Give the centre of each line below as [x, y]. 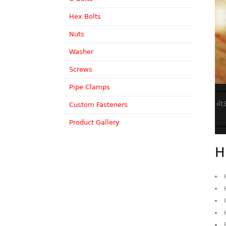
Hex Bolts [85, 16]
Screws [81, 69]
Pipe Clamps [90, 87]
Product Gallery [94, 122]
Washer [81, 52]
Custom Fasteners [98, 105]
